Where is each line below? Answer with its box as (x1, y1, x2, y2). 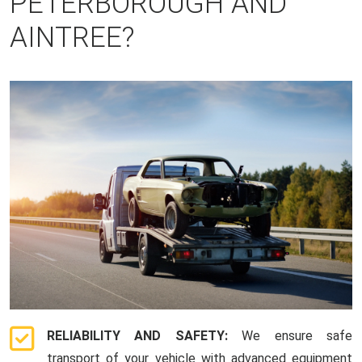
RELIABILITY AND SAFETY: (47, 328, 242, 344)
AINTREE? (10, 21, 134, 54)
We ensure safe (242, 328, 353, 344)
